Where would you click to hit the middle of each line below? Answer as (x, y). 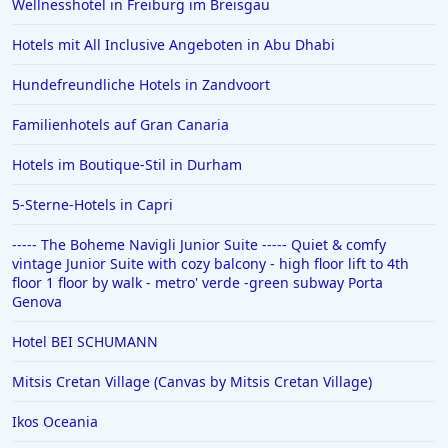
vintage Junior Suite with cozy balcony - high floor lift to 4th (210, 263)
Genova (37, 301)
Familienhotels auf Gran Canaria (120, 124)
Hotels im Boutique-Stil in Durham (127, 164)
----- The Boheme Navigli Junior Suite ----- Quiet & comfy (199, 244)
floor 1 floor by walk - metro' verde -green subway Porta (197, 282)
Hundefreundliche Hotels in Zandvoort (141, 84)
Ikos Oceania (55, 421)
